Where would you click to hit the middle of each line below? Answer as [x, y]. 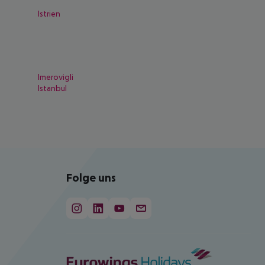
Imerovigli [56, 77]
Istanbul [52, 88]
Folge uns [91, 177]
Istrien [49, 14]
